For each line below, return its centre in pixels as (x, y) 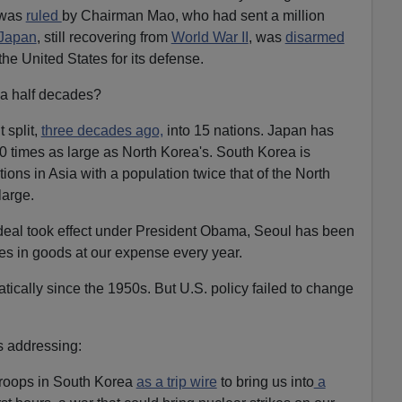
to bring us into (265, 381)
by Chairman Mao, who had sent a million (193, 15)
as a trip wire (176, 381)
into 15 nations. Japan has (248, 130)
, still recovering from (104, 37)
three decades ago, (102, 130)
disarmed (315, 37)
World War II (210, 37)
